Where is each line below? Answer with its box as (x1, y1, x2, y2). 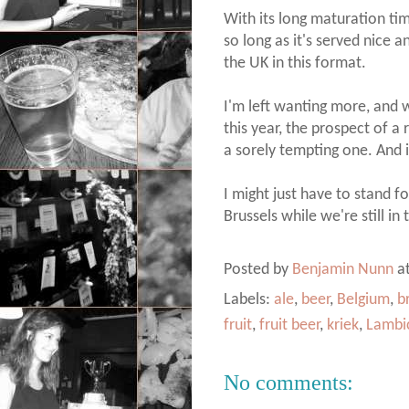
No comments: (224, 370, 353, 394)
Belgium (337, 291, 390, 308)
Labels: (224, 291, 274, 308)
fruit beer (259, 317, 320, 333)
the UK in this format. (224, 55, 366, 71)
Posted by (224, 261, 292, 278)
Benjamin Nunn (292, 261, 397, 278)
